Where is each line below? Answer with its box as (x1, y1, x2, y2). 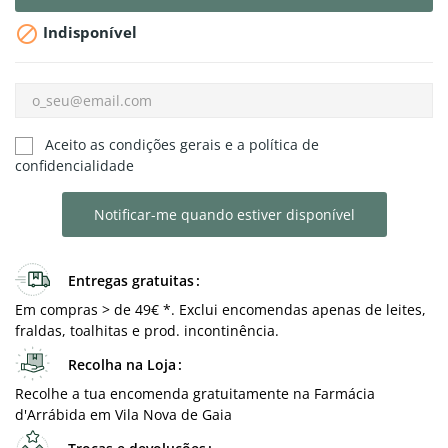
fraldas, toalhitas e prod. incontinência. (15, 321, 279, 341)
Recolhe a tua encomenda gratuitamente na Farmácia (15, 384, 375, 404)
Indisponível (39, 22, 137, 43)
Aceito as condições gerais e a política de (45, 135, 319, 154)
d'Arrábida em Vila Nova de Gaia (15, 405, 232, 425)
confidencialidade (15, 156, 134, 176)
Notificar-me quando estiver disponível (93, 205, 355, 225)
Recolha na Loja (68, 355, 176, 375)
